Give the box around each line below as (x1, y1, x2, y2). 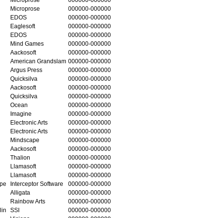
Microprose (10, 5, 40, 12)
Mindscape (10, 136, 39, 144)
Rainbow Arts (10, 198, 45, 205)
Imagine (10, 110, 32, 117)
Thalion (10, 154, 30, 161)
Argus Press (10, 66, 42, 73)
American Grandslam (10, 57, 66, 65)
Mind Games (10, 40, 44, 47)
